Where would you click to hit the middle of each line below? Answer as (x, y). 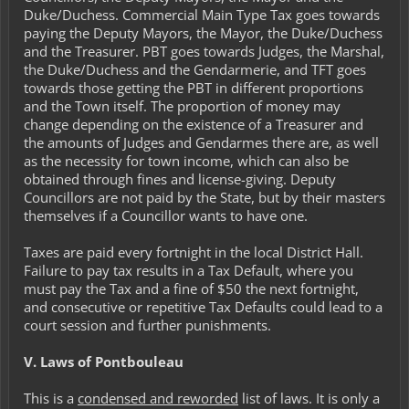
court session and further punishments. (147, 325)
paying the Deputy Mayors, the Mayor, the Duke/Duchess (203, 33)
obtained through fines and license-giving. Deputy (180, 179)
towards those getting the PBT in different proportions (194, 88)
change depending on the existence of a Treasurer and (194, 124)
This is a (51, 398)
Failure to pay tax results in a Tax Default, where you (189, 270)
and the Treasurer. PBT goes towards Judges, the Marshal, (204, 51)
